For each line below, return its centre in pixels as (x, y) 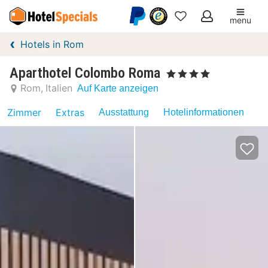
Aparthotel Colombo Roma (85, 73)
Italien (59, 88)
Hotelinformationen (204, 112)
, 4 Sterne (181, 71)
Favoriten (199, 47)
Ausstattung (124, 112)
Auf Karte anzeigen (118, 88)
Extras (70, 112)
